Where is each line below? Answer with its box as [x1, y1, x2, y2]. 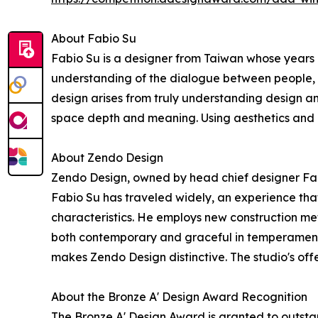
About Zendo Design [51, 150, 163, 165]
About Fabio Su [51, 31, 136, 46]
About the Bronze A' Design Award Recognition [51, 290, 307, 305]
